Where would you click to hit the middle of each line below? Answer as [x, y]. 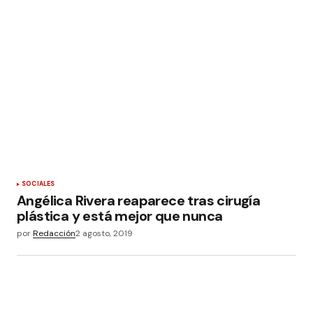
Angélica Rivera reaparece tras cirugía [139, 201]
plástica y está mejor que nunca [120, 216]
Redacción [54, 234]
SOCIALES [38, 184]
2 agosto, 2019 [104, 234]
